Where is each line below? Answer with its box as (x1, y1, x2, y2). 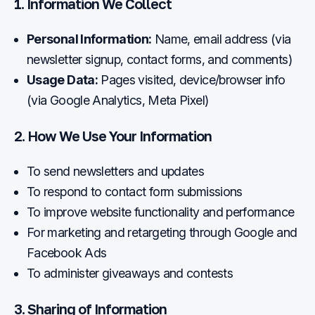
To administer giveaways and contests (27, 266, 233, 281)
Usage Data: (27, 72, 98, 87)
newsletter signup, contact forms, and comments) (27, 52, 292, 67)
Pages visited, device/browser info (97, 72, 285, 87)
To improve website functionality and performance (27, 205, 295, 219)
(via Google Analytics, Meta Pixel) (27, 93, 209, 108)
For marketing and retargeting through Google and (27, 225, 297, 240)
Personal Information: (27, 32, 152, 46)
